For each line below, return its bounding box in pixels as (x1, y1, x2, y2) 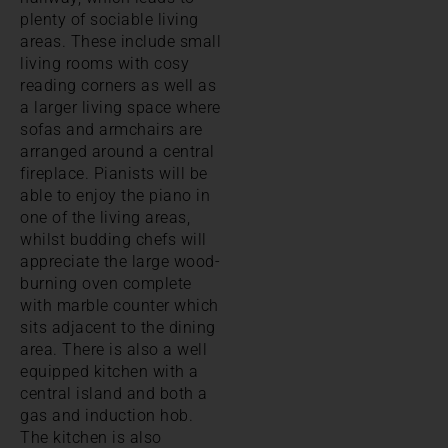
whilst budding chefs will (20, 229, 207, 249)
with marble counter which (20, 295, 219, 315)
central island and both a (20, 383, 208, 403)
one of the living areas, (20, 207, 190, 227)
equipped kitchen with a (20, 361, 199, 381)
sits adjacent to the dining (20, 317, 216, 337)
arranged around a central (20, 141, 215, 161)
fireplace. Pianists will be (20, 163, 208, 183)
